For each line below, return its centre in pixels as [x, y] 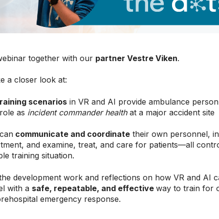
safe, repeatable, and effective [93, 188]
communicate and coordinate [73, 134]
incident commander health [77, 112]
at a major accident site [172, 112]
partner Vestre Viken [136, 58]
